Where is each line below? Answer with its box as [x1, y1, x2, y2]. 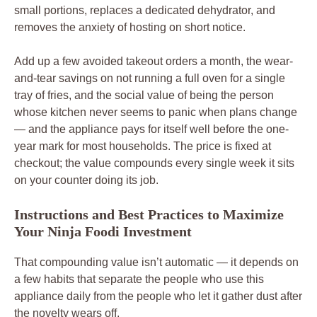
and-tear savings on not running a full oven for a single [14, 71, 285, 84]
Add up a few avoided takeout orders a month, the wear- [14, 54, 293, 67]
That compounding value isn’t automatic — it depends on [14, 255, 299, 268]
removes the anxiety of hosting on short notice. [14, 21, 246, 33]
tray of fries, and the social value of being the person [14, 88, 274, 101]
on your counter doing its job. [14, 173, 158, 186]
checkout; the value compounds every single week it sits [14, 156, 294, 169]
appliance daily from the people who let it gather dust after [14, 289, 302, 302]
